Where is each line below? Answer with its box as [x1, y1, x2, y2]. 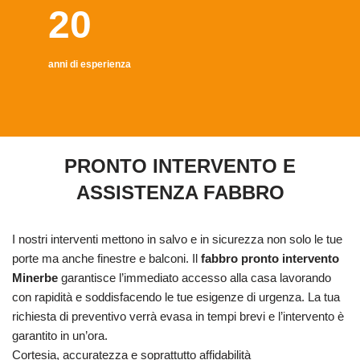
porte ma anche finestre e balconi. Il [12, 252, 201, 266]
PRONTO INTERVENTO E [64, 155, 296, 178]
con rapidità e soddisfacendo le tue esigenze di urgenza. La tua [12, 290, 340, 305]
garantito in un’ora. [12, 329, 108, 343]
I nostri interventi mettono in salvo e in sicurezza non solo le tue [12, 232, 342, 247]
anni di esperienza [48, 59, 131, 71]
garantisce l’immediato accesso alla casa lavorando [58, 271, 331, 285]
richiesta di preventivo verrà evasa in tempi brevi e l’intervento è [12, 309, 344, 324]
